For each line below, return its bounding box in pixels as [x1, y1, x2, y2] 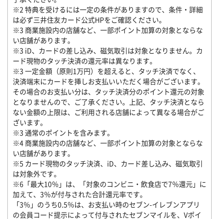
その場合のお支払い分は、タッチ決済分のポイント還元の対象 [13, 87, 204, 96]
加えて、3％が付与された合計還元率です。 [13, 189, 147, 199]
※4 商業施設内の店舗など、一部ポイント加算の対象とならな [13, 138, 203, 148]
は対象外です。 [13, 169, 61, 178]
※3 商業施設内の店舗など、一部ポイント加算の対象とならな [13, 25, 203, 35]
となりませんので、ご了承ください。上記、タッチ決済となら [13, 97, 204, 107]
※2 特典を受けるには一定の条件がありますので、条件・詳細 [13, 4, 203, 14]
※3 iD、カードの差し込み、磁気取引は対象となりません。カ [13, 45, 203, 55]
